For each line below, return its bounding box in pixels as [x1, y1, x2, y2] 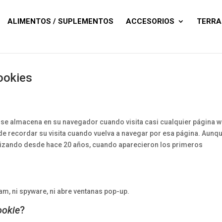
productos [156, 13, 191, 21]
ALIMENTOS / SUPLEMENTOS [7, 17, 114, 26]
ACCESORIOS [126, 17, 175, 26]
